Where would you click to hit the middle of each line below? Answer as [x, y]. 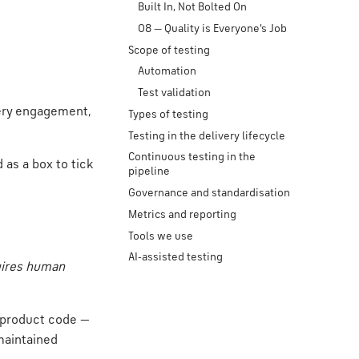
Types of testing [168, 114]
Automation [167, 72]
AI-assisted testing [175, 258]
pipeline [149, 172]
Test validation [174, 93]
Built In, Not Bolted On [192, 7]
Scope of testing [169, 50]
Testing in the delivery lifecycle [207, 136]
